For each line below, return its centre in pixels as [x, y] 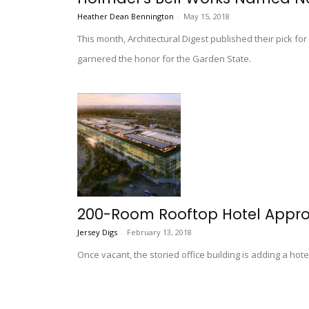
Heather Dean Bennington [126, 17]
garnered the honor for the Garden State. [164, 59]
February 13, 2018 [159, 232]
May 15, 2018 [207, 17]
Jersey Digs [97, 232]
